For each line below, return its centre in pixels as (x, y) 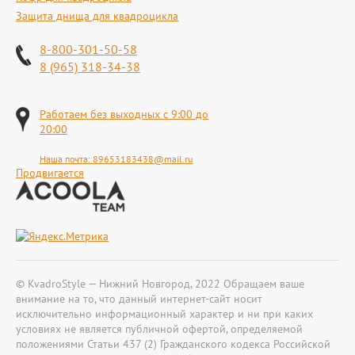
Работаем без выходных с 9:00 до (124, 114)
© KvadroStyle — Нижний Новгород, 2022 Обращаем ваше (160, 284)
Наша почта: (66, 159)
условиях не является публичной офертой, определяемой (159, 329)
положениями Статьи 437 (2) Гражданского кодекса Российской (173, 344)
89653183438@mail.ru (143, 159)
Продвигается (50, 173)
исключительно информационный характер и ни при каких (164, 314)
